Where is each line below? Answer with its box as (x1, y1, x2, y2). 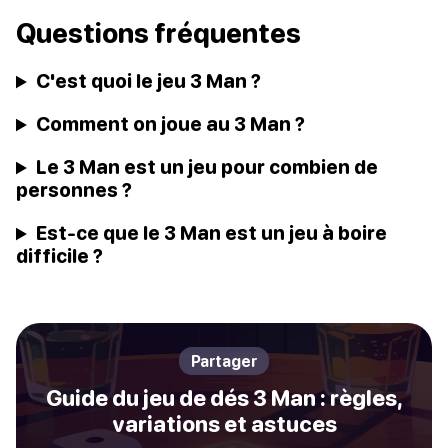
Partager (191, 352, 257, 371)
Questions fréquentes (16, 17, 301, 50)
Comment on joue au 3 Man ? (36, 112, 306, 136)
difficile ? (16, 244, 103, 268)
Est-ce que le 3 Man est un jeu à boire (36, 221, 388, 245)
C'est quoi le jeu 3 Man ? (36, 69, 262, 93)
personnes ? (16, 178, 132, 202)
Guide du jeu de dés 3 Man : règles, (45, 385, 403, 412)
